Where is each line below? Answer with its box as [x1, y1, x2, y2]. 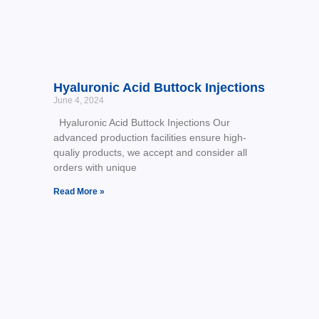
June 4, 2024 [53, 95, 104, 106]
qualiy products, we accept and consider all [53, 147, 247, 159]
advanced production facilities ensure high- [53, 132, 246, 144]
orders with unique [53, 162, 137, 174]
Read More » [53, 187, 105, 197]
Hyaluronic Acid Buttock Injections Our [53, 117, 230, 129]
